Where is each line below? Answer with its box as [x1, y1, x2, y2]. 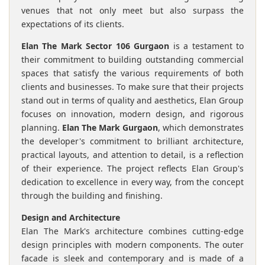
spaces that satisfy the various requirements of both [21, 67, 244, 79]
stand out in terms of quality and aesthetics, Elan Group [21, 94, 244, 106]
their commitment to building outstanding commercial [21, 53, 244, 65]
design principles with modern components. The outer [21, 238, 244, 250]
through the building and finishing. [21, 189, 163, 201]
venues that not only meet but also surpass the [21, 4, 244, 16]
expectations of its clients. [21, 18, 124, 30]
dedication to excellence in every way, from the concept [21, 176, 244, 188]
